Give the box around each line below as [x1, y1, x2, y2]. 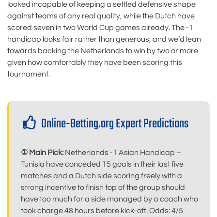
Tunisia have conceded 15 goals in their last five [21, 160, 184, 169]
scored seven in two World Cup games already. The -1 [7, 24, 193, 32]
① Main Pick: [21, 149, 63, 157]
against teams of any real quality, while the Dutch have [7, 12, 195, 20]
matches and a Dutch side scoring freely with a [21, 172, 182, 180]
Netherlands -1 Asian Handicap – [63, 149, 181, 157]
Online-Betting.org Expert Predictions [39, 114, 188, 134]
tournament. [7, 70, 50, 78]
